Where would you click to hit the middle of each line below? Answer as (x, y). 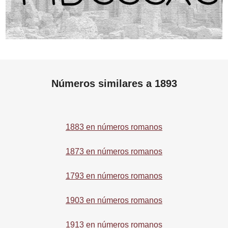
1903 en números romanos (114, 201)
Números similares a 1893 (114, 84)
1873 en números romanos (114, 152)
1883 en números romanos (114, 127)
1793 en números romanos (114, 176)
